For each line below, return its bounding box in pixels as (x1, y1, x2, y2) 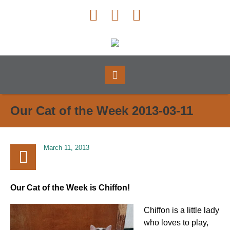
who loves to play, (144, 218, 208, 227)
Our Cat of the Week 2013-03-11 (10, 103, 193, 118)
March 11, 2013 (44, 143, 89, 151)
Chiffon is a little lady (144, 205, 219, 215)
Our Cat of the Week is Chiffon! (10, 183, 130, 192)
